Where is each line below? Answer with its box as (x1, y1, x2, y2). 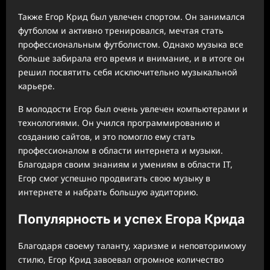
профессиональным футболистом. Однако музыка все (18, 39, 243, 51)
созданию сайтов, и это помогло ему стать (18, 131, 195, 143)
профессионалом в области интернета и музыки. (18, 145, 223, 157)
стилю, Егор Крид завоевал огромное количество (18, 253, 224, 265)
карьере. (18, 80, 55, 92)
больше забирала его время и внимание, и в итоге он (18, 52, 245, 64)
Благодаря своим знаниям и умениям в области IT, (18, 159, 233, 171)
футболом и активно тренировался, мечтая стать (18, 25, 224, 37)
